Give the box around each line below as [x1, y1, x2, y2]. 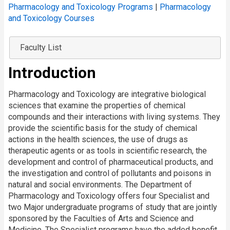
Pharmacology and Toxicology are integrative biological [8, 89, 206, 100]
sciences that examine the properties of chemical [8, 101, 185, 111]
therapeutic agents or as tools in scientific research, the [8, 146, 207, 156]
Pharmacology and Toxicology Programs [8, 2, 153, 12]
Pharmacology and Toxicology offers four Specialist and [8, 191, 209, 201]
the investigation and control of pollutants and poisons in [8, 168, 211, 179]
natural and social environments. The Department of [8, 180, 192, 190]
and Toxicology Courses [8, 13, 94, 24]
